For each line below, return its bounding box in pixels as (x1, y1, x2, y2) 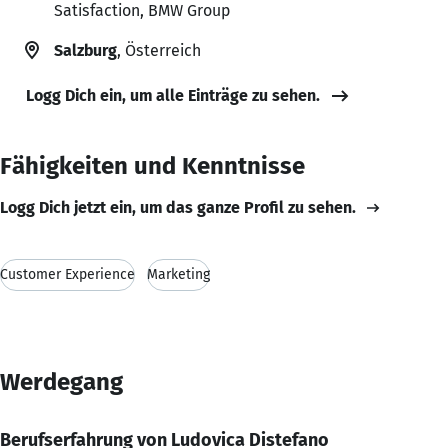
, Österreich (117, 40, 201, 60)
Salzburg (54, 40, 117, 60)
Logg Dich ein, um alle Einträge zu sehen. (26, 85, 320, 105)
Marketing (147, 265, 210, 283)
